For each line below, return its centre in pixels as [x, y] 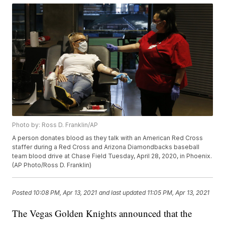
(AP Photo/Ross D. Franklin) [52, 165]
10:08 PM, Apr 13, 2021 [65, 192]
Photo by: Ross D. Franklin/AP [55, 125]
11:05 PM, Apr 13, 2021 [179, 192]
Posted [23, 192]
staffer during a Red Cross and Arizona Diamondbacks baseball [106, 147]
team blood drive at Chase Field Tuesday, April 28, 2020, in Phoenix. [112, 156]
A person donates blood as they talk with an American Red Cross [108, 138]
